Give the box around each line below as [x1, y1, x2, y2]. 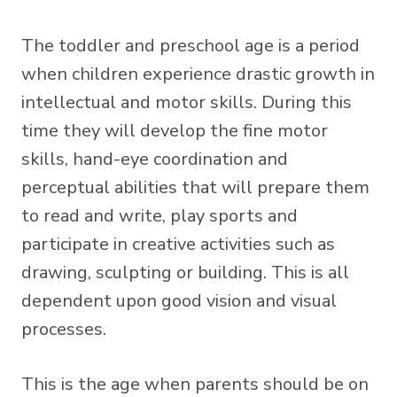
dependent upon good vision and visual [21, 288, 337, 313]
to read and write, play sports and [21, 203, 298, 228]
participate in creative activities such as [21, 231, 335, 256]
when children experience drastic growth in [21, 61, 375, 86]
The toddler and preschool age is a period [21, 33, 360, 58]
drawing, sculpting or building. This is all [21, 260, 349, 284]
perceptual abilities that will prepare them [21, 175, 370, 199]
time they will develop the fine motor [21, 118, 328, 143]
